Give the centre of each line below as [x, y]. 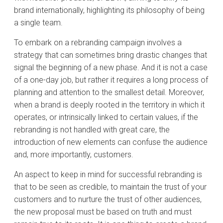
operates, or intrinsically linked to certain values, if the [106, 117]
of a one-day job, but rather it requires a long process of [111, 80]
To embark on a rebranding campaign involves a [98, 43]
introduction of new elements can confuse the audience [111, 142]
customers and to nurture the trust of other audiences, [108, 199]
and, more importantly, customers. [74, 155]
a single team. [38, 23]
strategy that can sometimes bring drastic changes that [111, 55]
